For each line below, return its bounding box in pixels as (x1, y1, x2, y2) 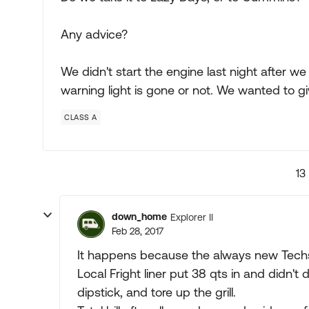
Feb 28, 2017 (112, 226, 163, 237)
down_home (112, 211, 167, 222)
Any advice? (61, 27, 128, 41)
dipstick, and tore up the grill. (77, 285, 236, 299)
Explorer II (170, 211, 213, 223)
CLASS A (64, 113, 97, 121)
